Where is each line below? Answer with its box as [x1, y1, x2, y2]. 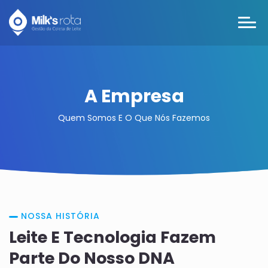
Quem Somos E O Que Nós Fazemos [58, 112, 210, 124]
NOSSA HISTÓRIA [21, 210, 100, 222]
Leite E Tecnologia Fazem [9, 226, 216, 248]
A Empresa [84, 84, 184, 109]
